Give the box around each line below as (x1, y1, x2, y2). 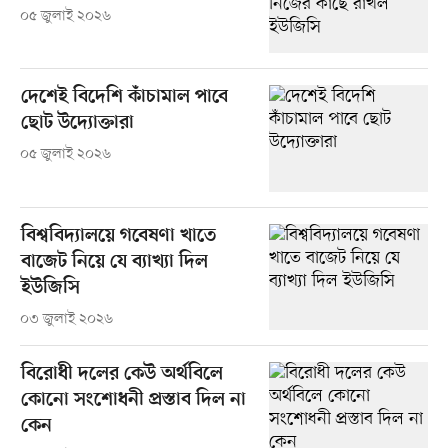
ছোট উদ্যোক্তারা (20, 112, 134, 136)
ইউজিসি (20, 276, 80, 300)
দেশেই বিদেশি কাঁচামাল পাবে (20, 86, 228, 110)
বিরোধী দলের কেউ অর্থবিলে (20, 362, 223, 386)
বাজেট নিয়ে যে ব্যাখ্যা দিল (20, 250, 208, 274)
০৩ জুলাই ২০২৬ (19, 309, 113, 329)
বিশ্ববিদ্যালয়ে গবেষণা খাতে (20, 224, 216, 248)
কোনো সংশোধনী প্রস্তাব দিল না (20, 388, 246, 412)
